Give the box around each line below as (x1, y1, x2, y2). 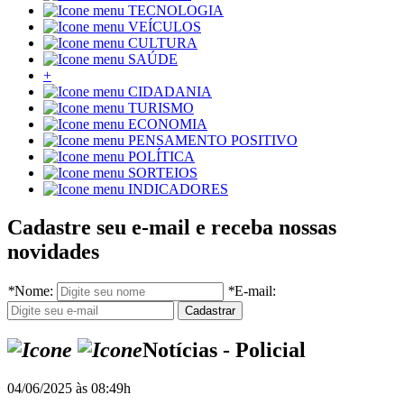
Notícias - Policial (142, 338, 306, 363)
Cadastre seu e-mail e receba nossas (7, 216, 336, 240)
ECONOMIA (128, 116, 207, 133)
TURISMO (128, 100, 194, 116)
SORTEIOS (128, 165, 197, 181)
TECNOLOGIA (128, 3, 224, 19)
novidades (7, 240, 99, 264)
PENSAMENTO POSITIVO (128, 133, 298, 149)
